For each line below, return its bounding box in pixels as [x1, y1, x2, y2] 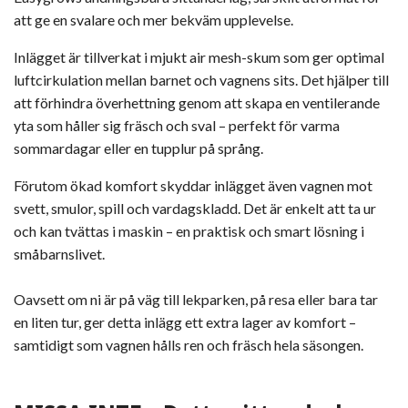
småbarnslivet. [14, 244, 105, 262]
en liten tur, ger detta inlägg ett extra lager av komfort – [14, 312, 356, 331]
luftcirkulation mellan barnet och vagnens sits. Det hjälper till [14, 70, 389, 88]
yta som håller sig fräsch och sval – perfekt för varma [14, 116, 340, 134]
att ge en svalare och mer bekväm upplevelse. [14, 10, 293, 28]
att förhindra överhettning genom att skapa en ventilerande [14, 93, 380, 111]
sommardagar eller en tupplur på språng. [14, 138, 263, 157]
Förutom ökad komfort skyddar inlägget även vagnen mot [14, 176, 372, 194]
